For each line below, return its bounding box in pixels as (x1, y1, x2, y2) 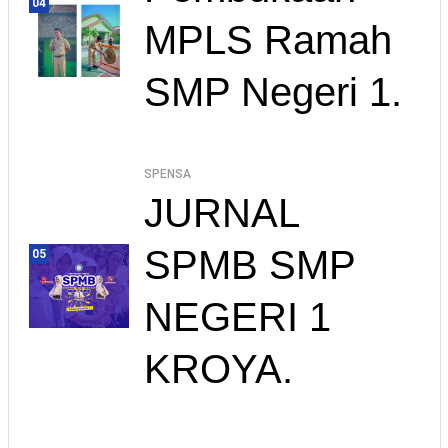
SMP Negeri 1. (143, 69, 402, 114)
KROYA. (143, 346, 293, 391)
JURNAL (143, 190, 300, 235)
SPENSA (143, 166, 191, 181)
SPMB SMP (143, 242, 356, 287)
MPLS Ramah (143, 17, 392, 62)
